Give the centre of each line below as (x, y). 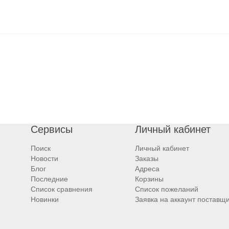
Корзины (149, 179)
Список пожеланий (166, 189)
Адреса (147, 168)
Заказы (146, 158)
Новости (45, 158)
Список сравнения (62, 189)
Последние (50, 179)
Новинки (45, 199)
